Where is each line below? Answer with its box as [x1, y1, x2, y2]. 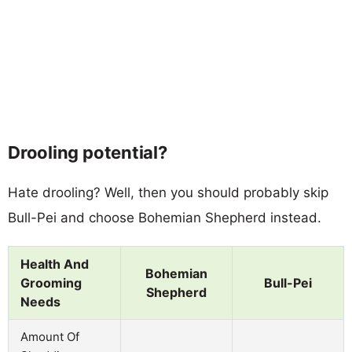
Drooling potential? [8, 141, 167, 163]
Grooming [20, 274, 82, 291]
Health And [20, 255, 89, 272]
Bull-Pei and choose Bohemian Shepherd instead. [8, 209, 321, 225]
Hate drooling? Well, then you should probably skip [8, 184, 328, 200]
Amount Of [20, 328, 79, 344]
